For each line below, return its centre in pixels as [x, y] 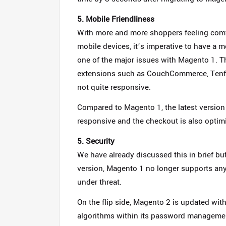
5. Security [96, 141]
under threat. [99, 182]
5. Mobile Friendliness [116, 19]
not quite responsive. [114, 87]
